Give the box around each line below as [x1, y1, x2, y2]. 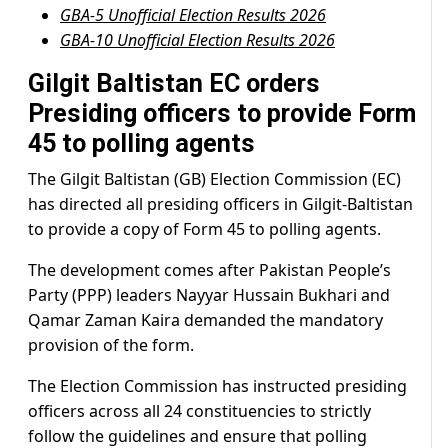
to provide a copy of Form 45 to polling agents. [28, 218, 381, 241]
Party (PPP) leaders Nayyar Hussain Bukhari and [28, 284, 390, 307]
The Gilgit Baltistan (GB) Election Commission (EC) [28, 168, 401, 191]
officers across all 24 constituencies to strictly [28, 400, 371, 423]
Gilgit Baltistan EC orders [28, 69, 320, 99]
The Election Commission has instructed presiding [28, 375, 407, 398]
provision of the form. [28, 334, 194, 357]
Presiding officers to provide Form [28, 99, 416, 129]
